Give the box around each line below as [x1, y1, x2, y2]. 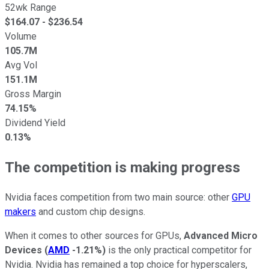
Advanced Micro [184, 229, 258, 241]
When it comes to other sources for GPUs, [5, 229, 184, 241]
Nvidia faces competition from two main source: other [5, 191, 232, 203]
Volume [5, 30, 37, 42]
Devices [5, 244, 42, 256]
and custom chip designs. [36, 205, 145, 217]
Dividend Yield [5, 116, 65, 128]
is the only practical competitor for [106, 244, 252, 256]
